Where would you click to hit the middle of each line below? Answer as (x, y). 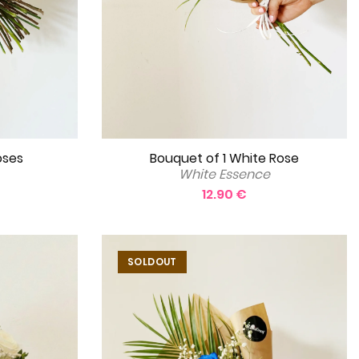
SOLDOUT (152, 261)
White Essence (224, 174)
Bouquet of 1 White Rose (224, 158)
